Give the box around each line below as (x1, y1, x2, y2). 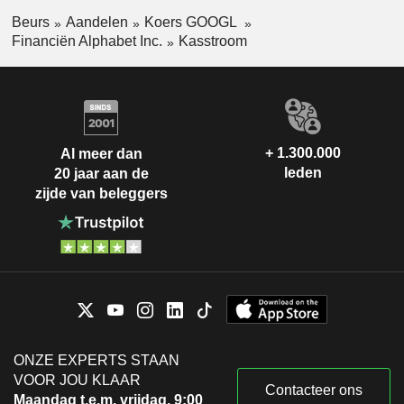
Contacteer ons (265, 381, 363, 398)
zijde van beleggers (34, 186, 168, 202)
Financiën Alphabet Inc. (11, 32, 162, 49)
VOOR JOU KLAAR (14, 372, 141, 388)
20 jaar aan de (53, 166, 149, 182)
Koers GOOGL (143, 14, 240, 31)
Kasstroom (178, 32, 247, 49)
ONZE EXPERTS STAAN (14, 352, 179, 368)
